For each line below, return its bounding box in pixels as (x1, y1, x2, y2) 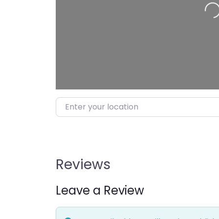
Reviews (56, 155, 110, 175)
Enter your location (55, 98, 129, 109)
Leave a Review (56, 182, 144, 199)
